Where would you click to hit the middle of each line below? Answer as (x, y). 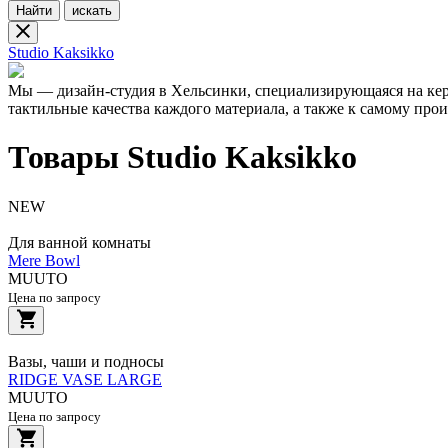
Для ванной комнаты (79, 242)
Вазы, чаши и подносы (86, 361)
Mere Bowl (44, 260)
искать (92, 10)
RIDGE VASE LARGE (85, 379)
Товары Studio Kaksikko (182, 157)
